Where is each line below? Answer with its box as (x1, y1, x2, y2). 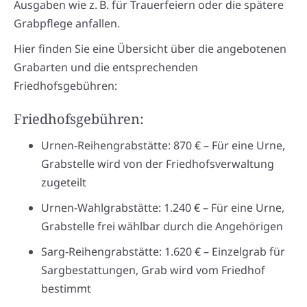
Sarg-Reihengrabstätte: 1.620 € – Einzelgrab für (41, 244, 285, 260)
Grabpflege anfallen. (14, 16, 120, 32)
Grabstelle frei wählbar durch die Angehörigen (41, 219, 283, 234)
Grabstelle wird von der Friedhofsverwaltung (41, 156, 274, 172)
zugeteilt (41, 175, 86, 191)
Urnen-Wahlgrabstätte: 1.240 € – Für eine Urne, (41, 200, 284, 216)
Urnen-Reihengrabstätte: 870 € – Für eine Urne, (41, 138, 285, 153)
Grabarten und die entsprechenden (14, 60, 198, 75)
